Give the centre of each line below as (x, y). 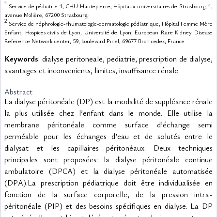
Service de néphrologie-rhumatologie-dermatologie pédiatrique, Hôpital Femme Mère (110, 23)
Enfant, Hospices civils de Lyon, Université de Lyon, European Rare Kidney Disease (108, 32)
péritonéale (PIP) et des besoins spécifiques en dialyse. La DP (108, 206)
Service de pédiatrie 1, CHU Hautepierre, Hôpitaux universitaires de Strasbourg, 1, (110, 6)
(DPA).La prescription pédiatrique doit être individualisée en (108, 183)
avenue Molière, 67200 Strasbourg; (46, 15)
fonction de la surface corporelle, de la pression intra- (108, 194)
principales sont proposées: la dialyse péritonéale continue (108, 159)
